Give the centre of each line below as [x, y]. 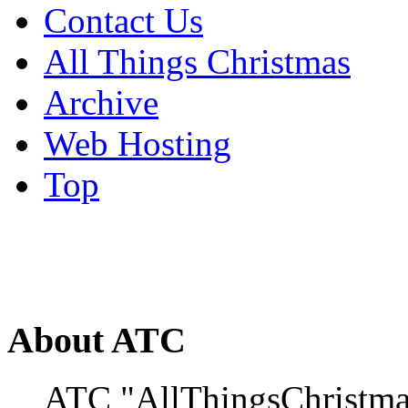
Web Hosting [138, 143]
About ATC [97, 340]
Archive [101, 102]
